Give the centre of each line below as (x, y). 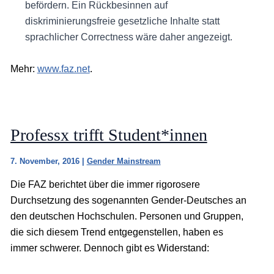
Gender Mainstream (124, 161)
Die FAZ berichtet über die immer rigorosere (105, 185)
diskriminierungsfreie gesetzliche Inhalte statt (122, 21)
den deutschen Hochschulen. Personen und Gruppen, (127, 217)
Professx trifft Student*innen (109, 135)
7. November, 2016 (46, 161)
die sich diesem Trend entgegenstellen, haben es (117, 232)
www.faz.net (63, 68)
